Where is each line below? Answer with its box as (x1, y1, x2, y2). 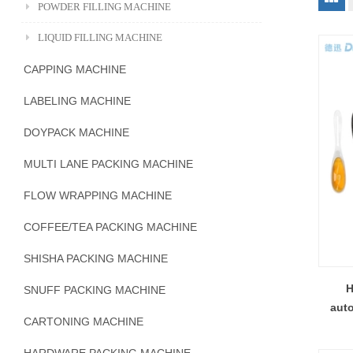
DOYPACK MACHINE (24, 126, 129, 139)
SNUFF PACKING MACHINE (24, 284, 165, 296)
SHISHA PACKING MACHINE (24, 252, 168, 265)
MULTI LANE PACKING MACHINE (24, 158, 193, 170)
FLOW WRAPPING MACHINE (24, 189, 172, 202)
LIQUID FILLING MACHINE (38, 32, 162, 43)
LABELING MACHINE (24, 95, 131, 107)
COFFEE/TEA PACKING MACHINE (24, 221, 197, 233)
